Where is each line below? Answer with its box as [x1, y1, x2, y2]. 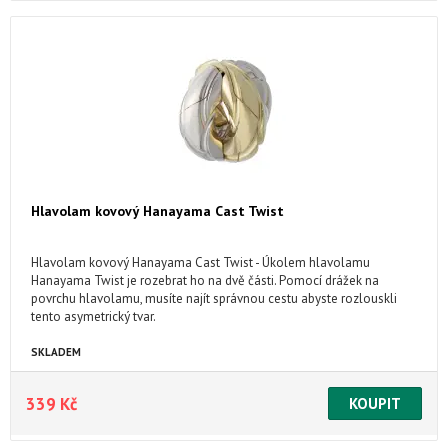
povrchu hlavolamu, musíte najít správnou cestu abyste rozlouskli [31, 290, 397, 307]
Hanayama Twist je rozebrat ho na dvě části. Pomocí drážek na [31, 272, 379, 289]
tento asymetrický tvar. [31, 308, 156, 325]
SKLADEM [31, 345, 81, 359]
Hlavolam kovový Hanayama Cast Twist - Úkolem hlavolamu [31, 254, 370, 271]
